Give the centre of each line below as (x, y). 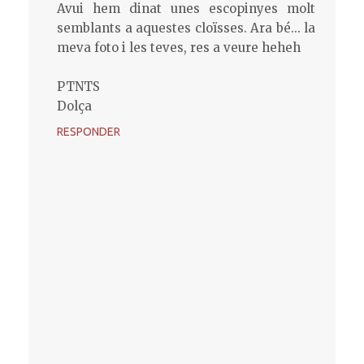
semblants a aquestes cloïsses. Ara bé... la (186, 28)
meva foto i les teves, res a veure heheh (179, 47)
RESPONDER (89, 131)
